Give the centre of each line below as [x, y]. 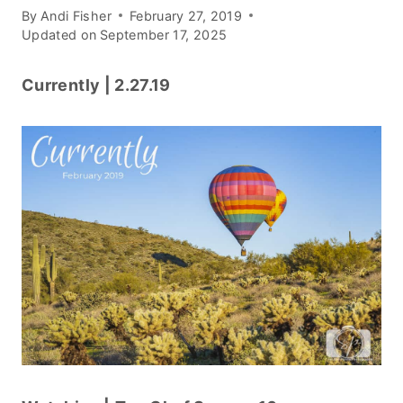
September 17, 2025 [163, 34]
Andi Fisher [76, 15]
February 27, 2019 [186, 15]
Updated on [59, 34]
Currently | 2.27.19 [96, 85]
